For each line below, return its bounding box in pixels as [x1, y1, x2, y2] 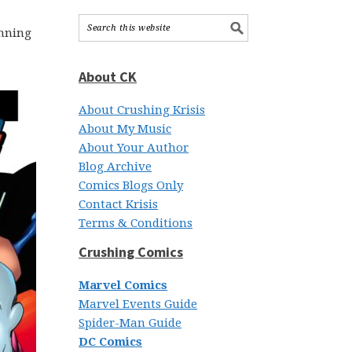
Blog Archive [79, 159, 152, 174]
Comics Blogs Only [79, 178, 183, 192]
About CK [79, 68, 137, 86]
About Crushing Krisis [79, 103, 205, 117]
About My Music [79, 122, 171, 136]
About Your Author [79, 141, 189, 155]
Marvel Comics [79, 278, 167, 292]
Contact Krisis [79, 197, 158, 211]
